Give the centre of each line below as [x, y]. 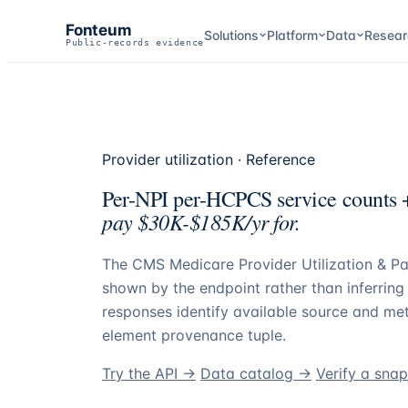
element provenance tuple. [194, 335]
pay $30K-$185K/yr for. [201, 221]
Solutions [231, 35]
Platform [292, 35]
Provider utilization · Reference [209, 159]
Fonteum [99, 30]
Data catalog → [256, 373]
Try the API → [149, 373]
